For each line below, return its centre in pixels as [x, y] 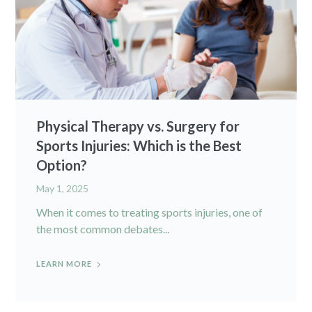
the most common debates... [103, 228]
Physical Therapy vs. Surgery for [138, 126]
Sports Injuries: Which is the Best [139, 145]
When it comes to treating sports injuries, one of [150, 212]
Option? [62, 165]
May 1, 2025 [63, 188]
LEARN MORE [64, 263]
